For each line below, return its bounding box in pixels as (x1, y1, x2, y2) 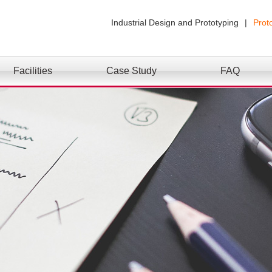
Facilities (13, 66, 52, 76)
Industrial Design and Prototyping (110, 18, 239, 27)
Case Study (106, 66, 157, 76)
